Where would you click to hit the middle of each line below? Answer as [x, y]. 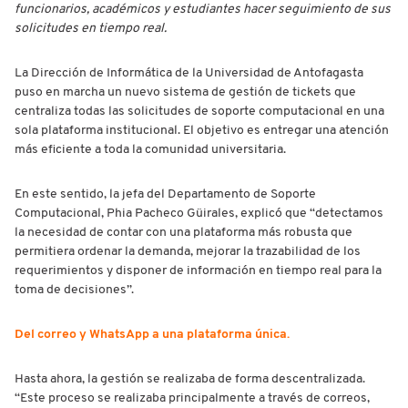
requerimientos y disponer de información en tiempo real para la [198, 271]
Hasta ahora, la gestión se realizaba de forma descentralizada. [190, 379]
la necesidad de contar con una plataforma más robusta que [184, 233]
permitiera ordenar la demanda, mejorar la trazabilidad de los [188, 252]
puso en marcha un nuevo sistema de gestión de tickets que [185, 92]
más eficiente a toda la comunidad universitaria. [150, 150]
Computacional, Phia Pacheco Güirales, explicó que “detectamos [199, 214]
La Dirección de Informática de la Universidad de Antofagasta [189, 73]
